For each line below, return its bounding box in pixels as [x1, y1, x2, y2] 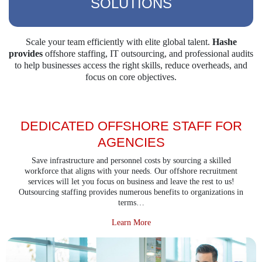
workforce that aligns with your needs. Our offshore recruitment [25, 166, 237, 175]
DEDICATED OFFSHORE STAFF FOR [20, 118, 242, 133]
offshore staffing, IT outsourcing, [43, 48, 167, 58]
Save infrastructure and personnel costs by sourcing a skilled [31, 156, 231, 165]
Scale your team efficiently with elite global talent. [25, 36, 212, 47]
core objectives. [117, 71, 177, 82]
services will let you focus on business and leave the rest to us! [27, 177, 235, 186]
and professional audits [167, 48, 253, 58]
